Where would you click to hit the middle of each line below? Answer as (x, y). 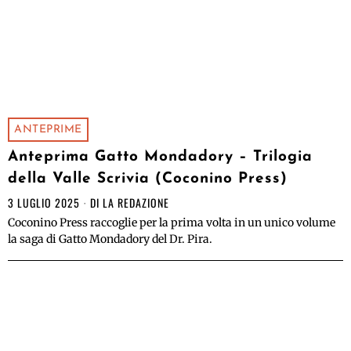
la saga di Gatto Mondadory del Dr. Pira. (110, 239)
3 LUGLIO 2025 (44, 203)
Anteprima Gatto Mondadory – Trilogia (160, 157)
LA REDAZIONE (136, 203)
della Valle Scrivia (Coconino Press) (148, 179)
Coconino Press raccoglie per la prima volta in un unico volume (172, 223)
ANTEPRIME (48, 130)
